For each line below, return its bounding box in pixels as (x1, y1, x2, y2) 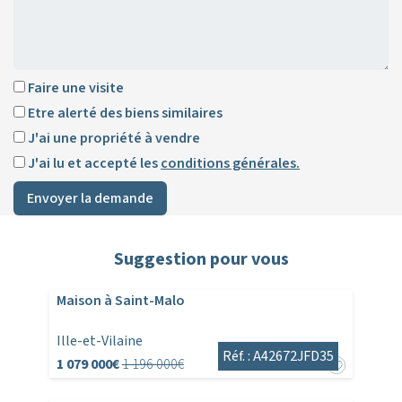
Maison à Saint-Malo (56, 291, 185, 311)
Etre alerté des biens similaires (25, 103, 223, 124)
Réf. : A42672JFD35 (223, 346, 335, 367)
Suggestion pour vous (113, 247, 289, 273)
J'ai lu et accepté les (25, 153, 161, 174)
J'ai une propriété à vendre (25, 128, 200, 149)
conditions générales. (161, 153, 300, 174)
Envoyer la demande (27, 188, 153, 209)
